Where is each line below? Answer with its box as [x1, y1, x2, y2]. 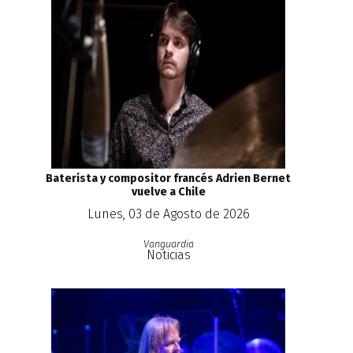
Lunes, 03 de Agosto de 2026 [87, 206, 250, 221]
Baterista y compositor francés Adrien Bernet [46, 171, 291, 185]
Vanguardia [143, 237, 194, 250]
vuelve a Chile [131, 184, 206, 199]
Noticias [146, 247, 191, 262]
